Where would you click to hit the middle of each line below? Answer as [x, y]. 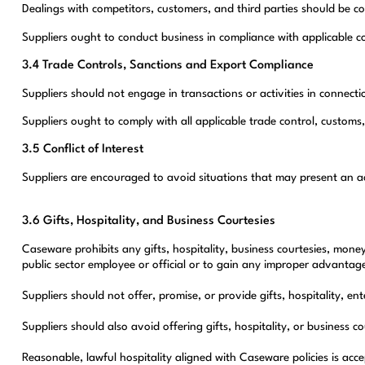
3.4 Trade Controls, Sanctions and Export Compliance [167, 65]
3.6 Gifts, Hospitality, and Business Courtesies [148, 222]
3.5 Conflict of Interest [82, 150]
